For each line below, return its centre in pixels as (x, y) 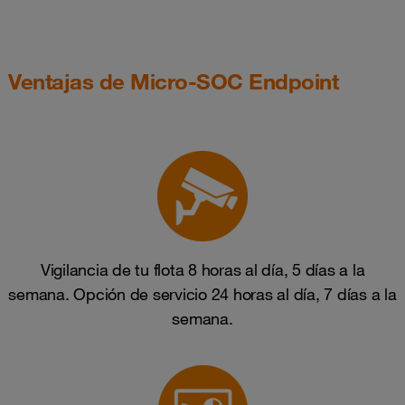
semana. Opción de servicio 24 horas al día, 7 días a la (202, 293)
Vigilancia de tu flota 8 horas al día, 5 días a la (202, 269)
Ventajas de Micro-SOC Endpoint (173, 81)
